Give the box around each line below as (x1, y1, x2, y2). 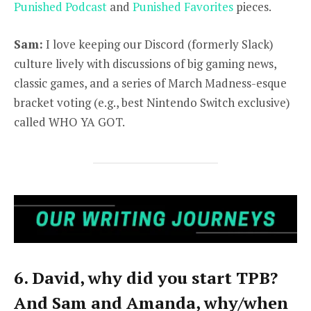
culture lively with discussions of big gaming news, (14, 55, 276, 72)
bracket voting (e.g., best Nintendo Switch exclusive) (14, 94, 290, 110)
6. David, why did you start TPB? (14, 267, 278, 289)
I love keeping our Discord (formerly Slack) (43, 35, 274, 52)
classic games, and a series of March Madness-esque (14, 74, 287, 91)
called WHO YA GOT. (14, 113, 125, 130)
